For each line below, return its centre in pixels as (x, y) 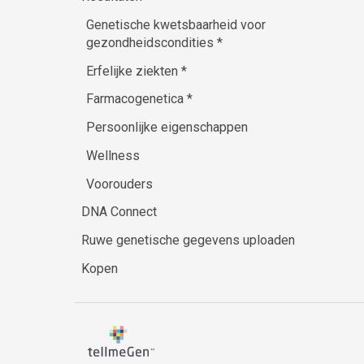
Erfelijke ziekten (133, 71)
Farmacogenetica (136, 99)
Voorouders (119, 184)
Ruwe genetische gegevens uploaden (188, 240)
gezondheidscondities (151, 42)
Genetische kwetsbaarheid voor (175, 24)
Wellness (113, 155)
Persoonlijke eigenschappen (167, 128)
